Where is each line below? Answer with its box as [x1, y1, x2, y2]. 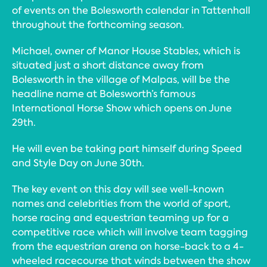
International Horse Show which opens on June [12, 102, 232, 114]
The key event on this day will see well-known [12, 183, 224, 195]
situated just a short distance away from [12, 59, 204, 72]
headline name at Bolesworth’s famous [12, 88, 195, 100]
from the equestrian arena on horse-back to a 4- [12, 240, 244, 253]
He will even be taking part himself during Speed [12, 142, 242, 155]
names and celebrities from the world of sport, [12, 197, 231, 210]
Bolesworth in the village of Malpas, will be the [12, 73, 230, 86]
